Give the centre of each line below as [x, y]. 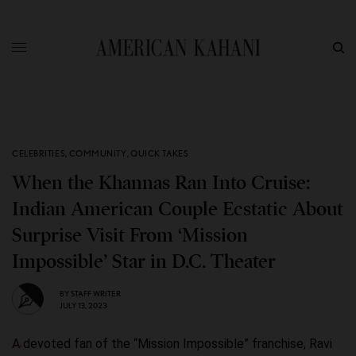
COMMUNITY [98, 153]
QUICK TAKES [160, 153]
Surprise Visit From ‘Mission [130, 235]
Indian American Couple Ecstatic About [178, 209]
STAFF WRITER [96, 293]
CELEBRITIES [39, 153]
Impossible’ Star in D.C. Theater [144, 261]
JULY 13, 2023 [83, 305]
